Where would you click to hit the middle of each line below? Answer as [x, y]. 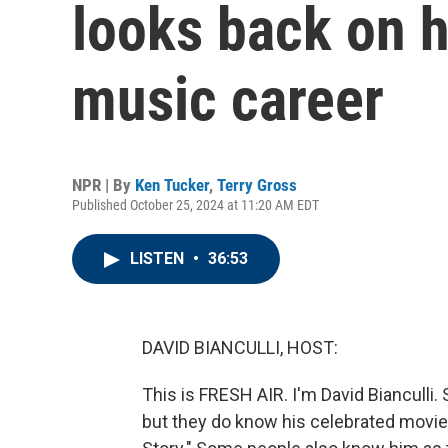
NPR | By [103, 185]
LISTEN [159, 258]
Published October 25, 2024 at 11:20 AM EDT [195, 205]
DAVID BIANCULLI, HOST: [240, 347]
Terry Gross [257, 185]
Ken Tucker [172, 185]
